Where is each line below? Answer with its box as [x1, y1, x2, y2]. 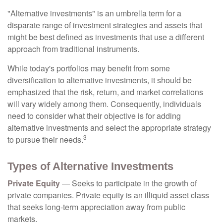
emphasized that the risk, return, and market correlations [7, 86, 203, 98]
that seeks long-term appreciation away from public [7, 201, 185, 213]
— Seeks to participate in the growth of [60, 177, 197, 189]
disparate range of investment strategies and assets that [7, 19, 202, 31]
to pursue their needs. [7, 134, 83, 145]
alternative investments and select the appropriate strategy [7, 122, 211, 133]
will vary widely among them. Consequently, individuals [7, 98, 201, 110]
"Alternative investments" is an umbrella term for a [7, 7, 181, 19]
